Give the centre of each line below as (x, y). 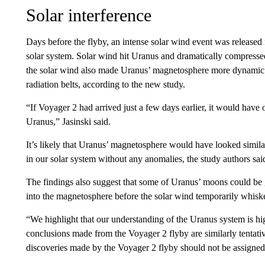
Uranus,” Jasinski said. (68, 122)
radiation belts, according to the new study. (105, 84)
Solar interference (88, 15)
